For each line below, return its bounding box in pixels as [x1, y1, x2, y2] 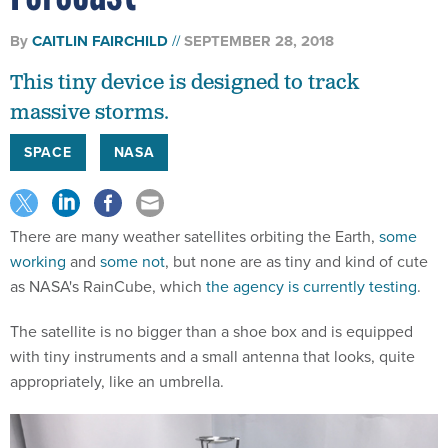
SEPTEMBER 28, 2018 [184, 7, 334, 30]
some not [100, 227, 165, 250]
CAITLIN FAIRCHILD [32, 7, 168, 30]
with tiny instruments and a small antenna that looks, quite [10, 322, 415, 345]
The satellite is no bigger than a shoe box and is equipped [10, 297, 413, 320]
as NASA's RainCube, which [10, 252, 206, 275]
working [10, 227, 66, 250]
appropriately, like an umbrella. [10, 347, 224, 370]
